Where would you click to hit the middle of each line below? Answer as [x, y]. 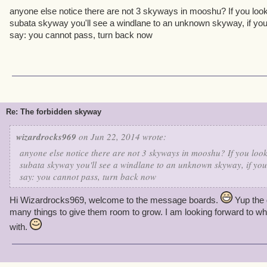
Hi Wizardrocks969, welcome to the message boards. [115, 200]
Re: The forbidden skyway [54, 112]
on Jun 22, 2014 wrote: [121, 136]
